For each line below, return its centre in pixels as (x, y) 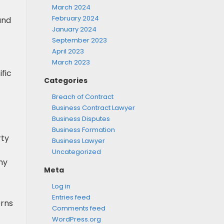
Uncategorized (76, 152)
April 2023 (68, 51)
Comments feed (78, 208)
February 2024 (75, 18)
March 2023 (71, 62)
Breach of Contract (82, 97)
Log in (61, 186)
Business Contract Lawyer (93, 108)
